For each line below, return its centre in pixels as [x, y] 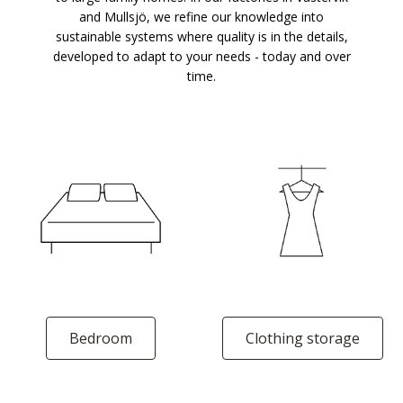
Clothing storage [302, 338]
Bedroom [101, 338]
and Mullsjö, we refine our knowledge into [201, 17]
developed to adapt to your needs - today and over [201, 56]
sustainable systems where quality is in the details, [201, 36]
